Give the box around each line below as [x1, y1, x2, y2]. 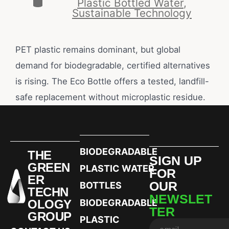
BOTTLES [80, 179, 122, 191]
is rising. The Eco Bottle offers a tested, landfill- [15, 76, 209, 86]
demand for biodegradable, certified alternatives [15, 60, 210, 71]
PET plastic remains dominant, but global [15, 44, 180, 55]
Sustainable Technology [72, 6, 192, 19]
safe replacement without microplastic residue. [15, 91, 205, 102]
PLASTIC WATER [80, 163, 154, 174]
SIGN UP [149, 153, 202, 168]
